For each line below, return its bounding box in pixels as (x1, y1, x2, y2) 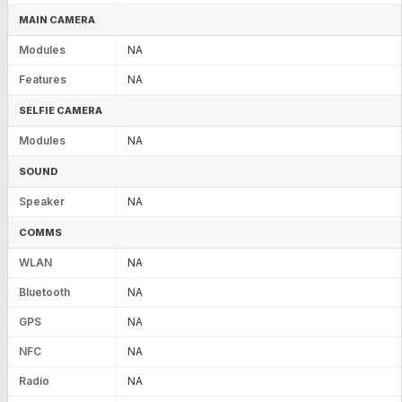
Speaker (19, 194, 65, 208)
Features (19, 72, 66, 86)
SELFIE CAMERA (19, 103, 102, 117)
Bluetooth (19, 284, 70, 299)
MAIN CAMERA (19, 13, 95, 26)
